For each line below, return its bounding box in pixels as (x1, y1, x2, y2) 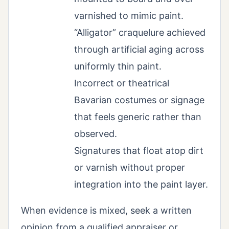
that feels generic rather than (74, 111, 201, 123)
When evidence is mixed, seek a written (21, 205, 192, 216)
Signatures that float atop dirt (74, 145, 203, 156)
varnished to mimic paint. (74, 10, 184, 21)
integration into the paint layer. (74, 179, 208, 190)
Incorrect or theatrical (74, 78, 169, 89)
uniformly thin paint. (74, 61, 162, 72)
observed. (74, 128, 117, 140)
